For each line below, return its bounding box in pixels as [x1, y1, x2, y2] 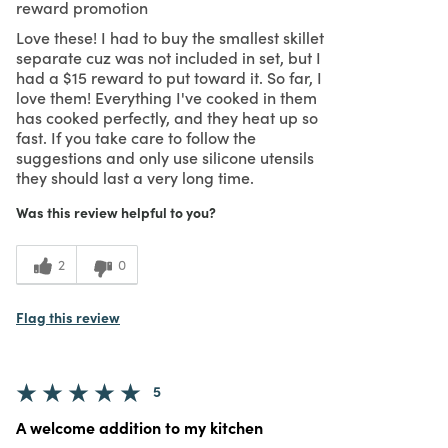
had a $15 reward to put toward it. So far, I [16, 65, 322, 88]
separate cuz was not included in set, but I [16, 45, 321, 68]
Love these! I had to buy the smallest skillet [16, 25, 324, 48]
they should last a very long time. [16, 165, 254, 188]
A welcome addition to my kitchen [16, 415, 263, 438]
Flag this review [16, 306, 120, 327]
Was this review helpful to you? [16, 201, 216, 222]
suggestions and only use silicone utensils [16, 145, 314, 168]
